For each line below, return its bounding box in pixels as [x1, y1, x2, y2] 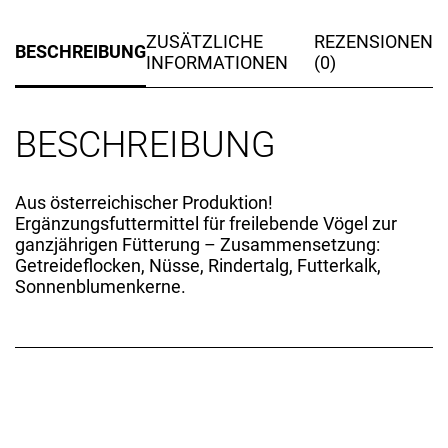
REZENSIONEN [314, 30, 433, 52]
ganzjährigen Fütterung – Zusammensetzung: [15, 233, 380, 255]
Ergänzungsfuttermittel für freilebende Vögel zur [15, 212, 397, 234]
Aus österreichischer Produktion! [15, 191, 273, 213]
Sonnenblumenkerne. [15, 275, 186, 297]
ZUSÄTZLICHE [146, 30, 263, 52]
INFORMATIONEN [146, 51, 288, 73]
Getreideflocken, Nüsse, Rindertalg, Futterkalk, [15, 254, 381, 276]
